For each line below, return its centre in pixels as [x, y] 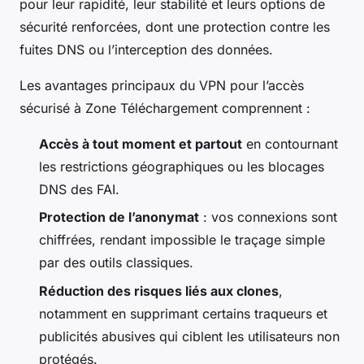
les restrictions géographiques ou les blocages [182, 166]
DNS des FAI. [79, 189]
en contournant [290, 143]
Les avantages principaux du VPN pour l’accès [162, 85]
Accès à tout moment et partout [141, 143]
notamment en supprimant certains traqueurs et [183, 313]
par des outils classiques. [116, 263]
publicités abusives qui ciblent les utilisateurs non [189, 336]
